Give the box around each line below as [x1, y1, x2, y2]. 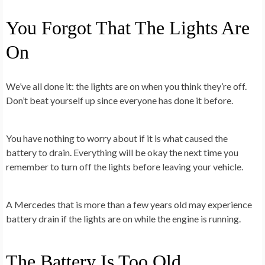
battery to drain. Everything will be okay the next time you [6, 146, 238, 158]
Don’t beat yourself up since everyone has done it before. [6, 94, 233, 106]
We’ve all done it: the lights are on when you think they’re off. [6, 80, 247, 92]
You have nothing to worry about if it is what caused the [6, 132, 228, 144]
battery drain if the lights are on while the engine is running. [6, 212, 241, 224]
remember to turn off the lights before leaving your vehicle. [6, 160, 243, 172]
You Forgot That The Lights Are [6, 17, 250, 38]
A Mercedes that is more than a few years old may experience [6, 198, 252, 210]
